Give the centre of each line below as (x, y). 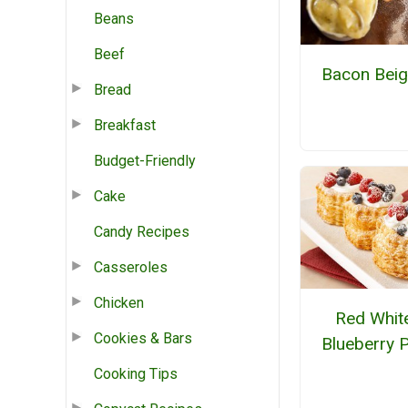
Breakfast (125, 125)
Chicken (119, 302)
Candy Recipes (142, 231)
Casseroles (131, 267)
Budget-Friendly (145, 160)
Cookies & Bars (143, 338)
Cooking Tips (136, 373)
